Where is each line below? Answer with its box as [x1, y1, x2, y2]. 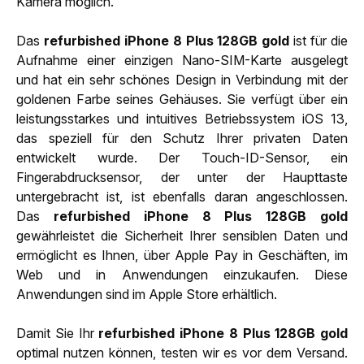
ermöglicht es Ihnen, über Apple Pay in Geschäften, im [16, 246, 348, 263]
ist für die [289, 32, 349, 49]
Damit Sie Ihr [16, 324, 99, 341]
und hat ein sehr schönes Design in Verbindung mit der [16, 71, 348, 88]
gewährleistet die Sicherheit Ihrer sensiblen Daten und [16, 227, 348, 244]
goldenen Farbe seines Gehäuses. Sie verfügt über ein [16, 90, 348, 107]
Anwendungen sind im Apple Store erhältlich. [16, 285, 277, 302]
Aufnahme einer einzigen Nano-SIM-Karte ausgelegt [16, 51, 348, 68]
